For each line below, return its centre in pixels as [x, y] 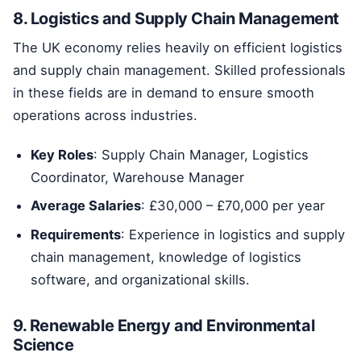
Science [44, 344]
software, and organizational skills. [141, 279]
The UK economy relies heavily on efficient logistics [178, 48]
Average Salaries [86, 206]
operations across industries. [105, 116]
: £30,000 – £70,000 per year [233, 206]
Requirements [76, 234]
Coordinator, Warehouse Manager [138, 177]
